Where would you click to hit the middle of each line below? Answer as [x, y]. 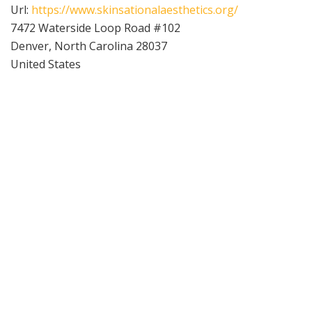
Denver [30, 46]
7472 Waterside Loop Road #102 [95, 28]
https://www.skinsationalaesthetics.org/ [135, 9]
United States [46, 64]
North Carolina [94, 46]
